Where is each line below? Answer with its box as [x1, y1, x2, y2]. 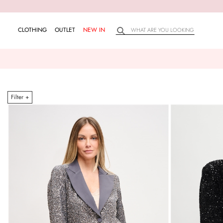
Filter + [11, 93, 29, 102]
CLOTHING [18, 25, 47, 34]
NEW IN [83, 25, 105, 34]
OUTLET [55, 25, 75, 34]
